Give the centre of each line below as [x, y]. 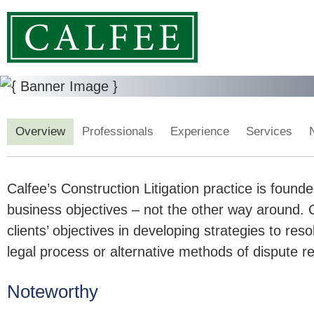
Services [269, 132]
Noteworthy [53, 292]
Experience [200, 132]
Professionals [118, 132]
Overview [40, 132]
